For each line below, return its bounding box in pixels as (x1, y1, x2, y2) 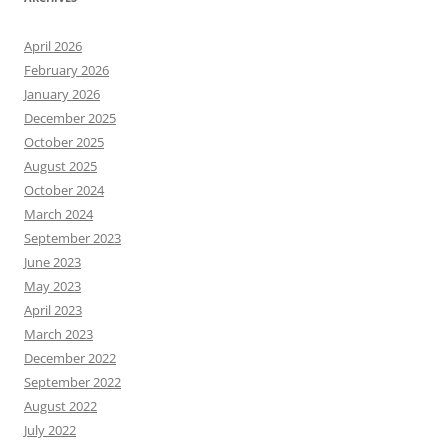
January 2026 (24, 84, 100, 103)
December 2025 (24, 108, 116, 127)
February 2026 (24, 60, 109, 79)
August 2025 (24, 156, 97, 175)
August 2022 (24, 396, 97, 415)
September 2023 (24, 228, 121, 247)
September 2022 (24, 372, 121, 391)
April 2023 (24, 300, 82, 319)
